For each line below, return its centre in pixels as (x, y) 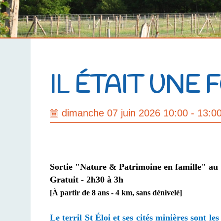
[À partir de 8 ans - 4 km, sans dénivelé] (116, 193)
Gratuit (66, 180)
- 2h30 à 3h (105, 180)
